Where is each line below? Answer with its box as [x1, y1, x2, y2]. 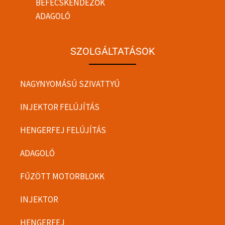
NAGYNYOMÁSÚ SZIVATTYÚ [20, 78, 120, 89]
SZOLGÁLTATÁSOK [70, 45, 155, 57]
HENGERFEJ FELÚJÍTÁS [20, 124, 106, 136]
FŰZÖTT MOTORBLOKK [20, 170, 104, 182]
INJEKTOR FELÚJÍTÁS [20, 101, 99, 113]
